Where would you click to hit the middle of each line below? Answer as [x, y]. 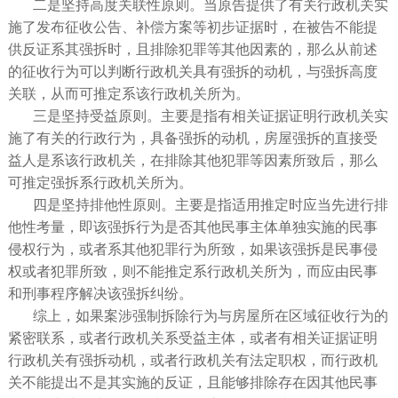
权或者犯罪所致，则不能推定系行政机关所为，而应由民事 [192, 271]
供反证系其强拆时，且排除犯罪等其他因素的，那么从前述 [192, 49]
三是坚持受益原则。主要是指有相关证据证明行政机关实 [210, 116]
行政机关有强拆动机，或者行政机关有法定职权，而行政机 [192, 360]
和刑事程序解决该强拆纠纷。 [100, 294]
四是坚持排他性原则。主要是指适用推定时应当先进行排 [210, 205]
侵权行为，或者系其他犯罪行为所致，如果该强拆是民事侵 [192, 249]
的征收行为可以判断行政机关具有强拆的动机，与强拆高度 [192, 72]
